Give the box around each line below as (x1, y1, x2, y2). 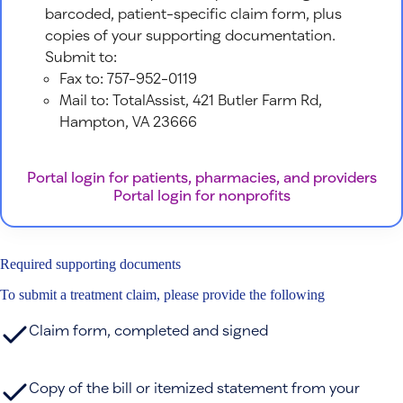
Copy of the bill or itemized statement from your (29, 378, 360, 396)
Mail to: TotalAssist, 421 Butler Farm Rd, (59, 90, 322, 108)
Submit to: (45, 47, 117, 65)
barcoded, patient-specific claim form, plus (45, 4, 342, 22)
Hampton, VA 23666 (59, 112, 197, 130)
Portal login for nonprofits (112, 185, 291, 203)
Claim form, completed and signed (29, 320, 268, 338)
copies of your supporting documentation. (45, 25, 336, 43)
